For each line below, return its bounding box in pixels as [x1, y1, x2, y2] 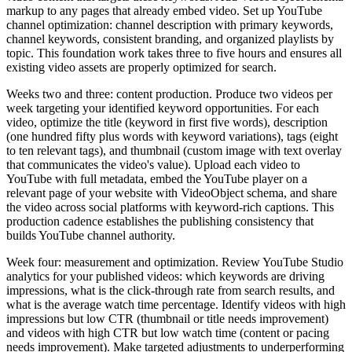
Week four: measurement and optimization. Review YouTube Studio [6, 255, 343, 269]
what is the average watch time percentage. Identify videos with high [6, 297, 346, 311]
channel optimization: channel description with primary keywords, [6, 17, 333, 31]
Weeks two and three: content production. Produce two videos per [6, 86, 332, 101]
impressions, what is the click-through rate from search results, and [6, 283, 335, 297]
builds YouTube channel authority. [6, 228, 175, 242]
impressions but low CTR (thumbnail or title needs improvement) [6, 311, 328, 325]
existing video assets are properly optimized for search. [6, 60, 277, 74]
